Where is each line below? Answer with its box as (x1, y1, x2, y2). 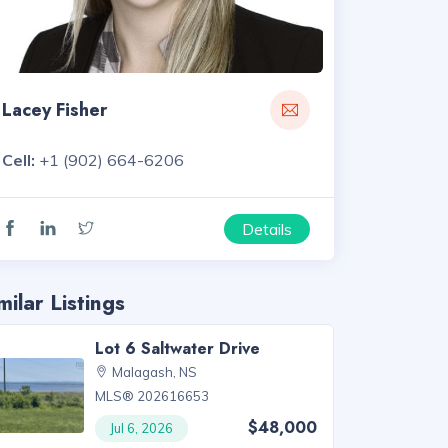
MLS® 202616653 (95, 388, 210, 405)
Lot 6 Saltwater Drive (95, 337, 261, 361)
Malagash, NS (112, 364, 198, 381)
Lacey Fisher (2, 97, 107, 123)
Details (242, 219, 292, 240)
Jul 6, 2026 (110, 420, 174, 437)
